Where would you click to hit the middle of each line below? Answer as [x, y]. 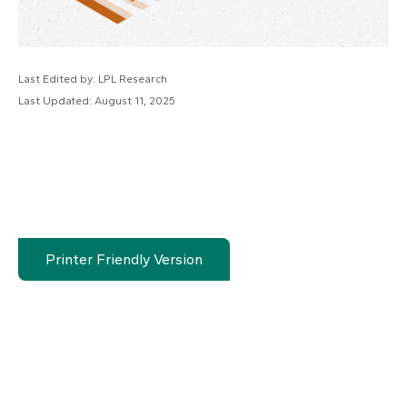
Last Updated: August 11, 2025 [97, 101]
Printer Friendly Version [124, 259]
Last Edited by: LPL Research [93, 79]
